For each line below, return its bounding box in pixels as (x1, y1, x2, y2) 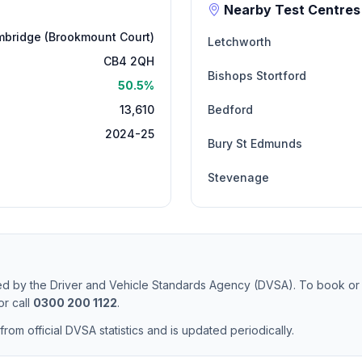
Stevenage (208, 170, 269, 184)
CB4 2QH (103, 54, 154, 68)
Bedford (208, 103, 253, 116)
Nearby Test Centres (221, 2, 360, 18)
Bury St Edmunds (208, 137, 302, 150)
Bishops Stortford (208, 69, 306, 82)
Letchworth (208, 35, 271, 48)
